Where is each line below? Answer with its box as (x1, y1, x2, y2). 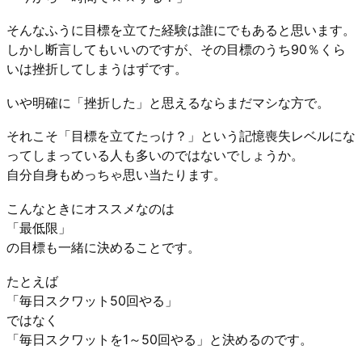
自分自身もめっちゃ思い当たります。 (6, 166, 226, 183)
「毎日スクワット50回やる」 (6, 292, 178, 309)
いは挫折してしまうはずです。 (6, 61, 187, 78)
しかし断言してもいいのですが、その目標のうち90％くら (6, 41, 346, 58)
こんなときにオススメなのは (6, 200, 175, 217)
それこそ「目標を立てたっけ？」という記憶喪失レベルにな (6, 128, 356, 145)
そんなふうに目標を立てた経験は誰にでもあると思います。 (6, 22, 356, 39)
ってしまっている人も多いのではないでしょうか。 (6, 147, 304, 164)
